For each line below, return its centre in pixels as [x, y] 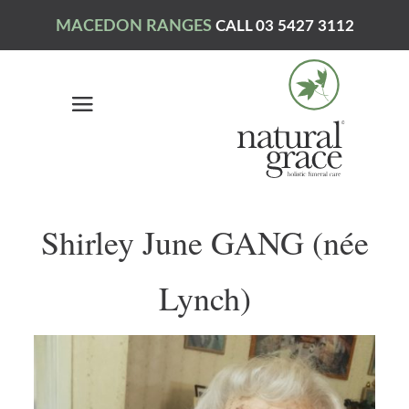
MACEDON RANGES [135, 26]
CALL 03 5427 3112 [284, 26]
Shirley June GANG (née [204, 242]
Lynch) [204, 298]
